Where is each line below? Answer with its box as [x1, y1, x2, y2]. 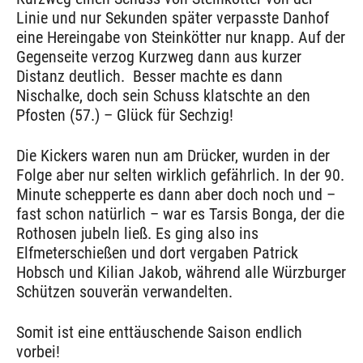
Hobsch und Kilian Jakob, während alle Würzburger [16, 263, 346, 283]
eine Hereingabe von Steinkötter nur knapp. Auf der [16, 28, 345, 48]
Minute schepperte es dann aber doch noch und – [16, 185, 335, 205]
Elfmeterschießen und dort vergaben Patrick [16, 243, 298, 263]
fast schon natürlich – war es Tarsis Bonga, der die [16, 204, 344, 224]
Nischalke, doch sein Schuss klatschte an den [16, 86, 310, 106]
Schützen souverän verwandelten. [16, 282, 233, 302]
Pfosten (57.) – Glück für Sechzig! [16, 105, 233, 126]
